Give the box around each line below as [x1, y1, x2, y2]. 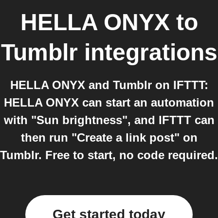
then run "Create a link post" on [20, 131, 198, 144]
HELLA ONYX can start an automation [4, 96, 214, 109]
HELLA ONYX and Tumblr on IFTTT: [10, 78, 208, 91]
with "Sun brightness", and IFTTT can [3, 113, 215, 127]
